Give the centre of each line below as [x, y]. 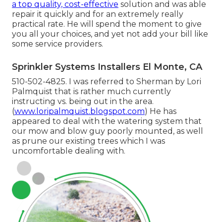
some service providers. [57, 44]
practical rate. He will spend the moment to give [107, 24]
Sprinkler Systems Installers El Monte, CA [107, 67]
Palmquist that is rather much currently [91, 92]
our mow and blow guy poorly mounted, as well [108, 131]
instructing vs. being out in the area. [83, 102]
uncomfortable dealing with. [69, 151]
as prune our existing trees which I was [88, 141]
